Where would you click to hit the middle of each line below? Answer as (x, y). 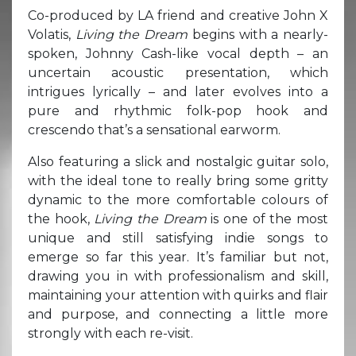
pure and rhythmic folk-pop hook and (178, 110)
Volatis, (52, 34)
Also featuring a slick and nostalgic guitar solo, (178, 161)
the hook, (61, 219)
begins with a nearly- (260, 34)
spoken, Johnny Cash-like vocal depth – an (178, 53)
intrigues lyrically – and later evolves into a (178, 91)
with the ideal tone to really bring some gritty (178, 180)
